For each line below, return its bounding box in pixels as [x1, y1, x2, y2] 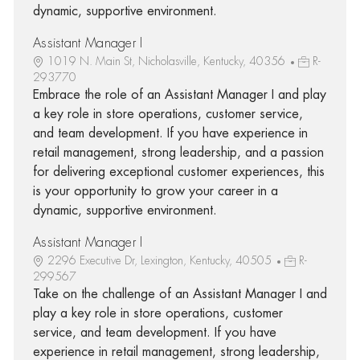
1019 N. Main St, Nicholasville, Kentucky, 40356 [47, 55, 288, 67]
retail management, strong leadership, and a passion [32, 145, 324, 159]
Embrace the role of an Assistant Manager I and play [32, 88, 326, 101]
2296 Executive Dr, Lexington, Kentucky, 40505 [47, 254, 275, 266]
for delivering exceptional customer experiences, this [32, 165, 325, 178]
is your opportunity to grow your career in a [32, 184, 278, 198]
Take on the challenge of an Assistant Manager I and [32, 287, 327, 301]
